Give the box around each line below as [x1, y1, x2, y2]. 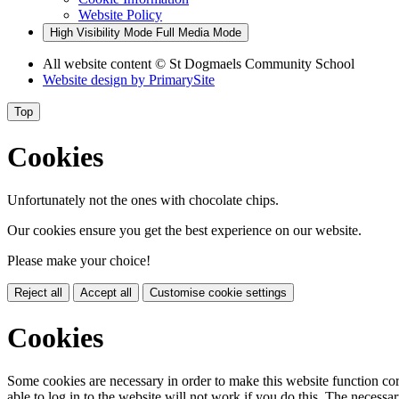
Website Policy [78, 7, 162, 23]
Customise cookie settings [150, 286, 287, 300]
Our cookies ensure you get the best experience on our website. [7, 223, 362, 239]
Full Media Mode [156, 26, 241, 40]
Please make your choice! [7, 253, 151, 269]
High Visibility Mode [50, 26, 152, 40]
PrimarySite [149, 72, 215, 88]
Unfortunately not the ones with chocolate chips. [7, 192, 279, 208]
